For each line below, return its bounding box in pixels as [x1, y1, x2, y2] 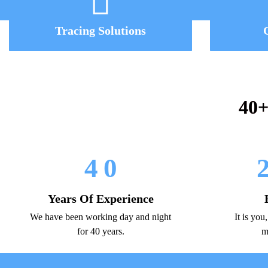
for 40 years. [77, 226, 124, 236]
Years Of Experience [47, 192, 154, 205]
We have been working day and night [30, 212, 171, 222]
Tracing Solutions [55, 24, 146, 37]
